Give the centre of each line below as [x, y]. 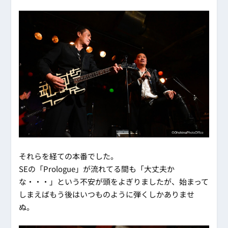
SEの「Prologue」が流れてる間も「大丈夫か [97, 168]
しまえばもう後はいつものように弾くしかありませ [107, 194]
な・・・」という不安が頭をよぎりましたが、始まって [114, 181]
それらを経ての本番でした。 [69, 156]
